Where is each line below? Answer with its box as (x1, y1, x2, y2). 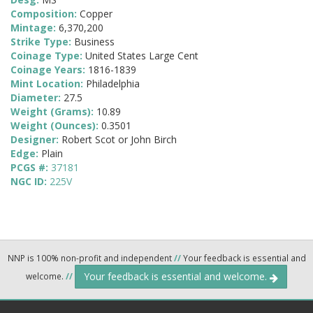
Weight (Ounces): (10, 119, 101, 133)
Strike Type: (10, 35, 74, 49)
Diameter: (10, 91, 64, 105)
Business (74, 35, 115, 49)
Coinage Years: (10, 63, 88, 77)
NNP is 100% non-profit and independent (7, 252, 174, 264)
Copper (80, 7, 112, 21)
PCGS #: (10, 161, 51, 175)
